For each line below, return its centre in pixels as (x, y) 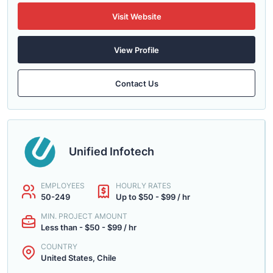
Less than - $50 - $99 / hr (89, 227)
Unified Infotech (112, 151)
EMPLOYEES (63, 186)
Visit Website (136, 16)
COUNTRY (59, 246)
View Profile (136, 50)
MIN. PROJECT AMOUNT (84, 216)
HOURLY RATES (144, 186)
